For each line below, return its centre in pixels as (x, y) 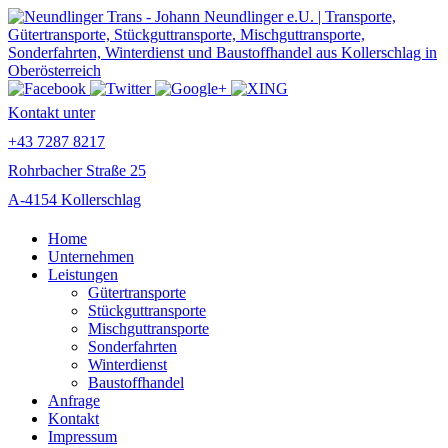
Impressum (82, 436)
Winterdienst (127, 364)
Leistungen (83, 274)
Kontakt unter (51, 112)
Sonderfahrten (132, 346)
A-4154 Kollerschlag (74, 199)
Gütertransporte (137, 292)
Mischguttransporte (148, 328)
